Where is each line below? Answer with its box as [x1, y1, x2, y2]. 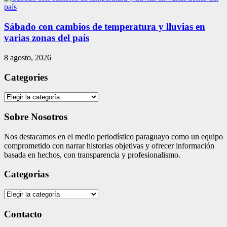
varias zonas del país [4, 32, 89, 44]
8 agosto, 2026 [4, 53, 51, 62]
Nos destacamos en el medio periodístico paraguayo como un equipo [4, 132, 223, 141]
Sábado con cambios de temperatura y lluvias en [4, 21, 205, 32]
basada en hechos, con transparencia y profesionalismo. [4, 150, 180, 159]
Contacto [4, 208, 42, 219]
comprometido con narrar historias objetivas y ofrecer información [4, 141, 214, 150]
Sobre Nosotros [4, 111, 67, 122]
